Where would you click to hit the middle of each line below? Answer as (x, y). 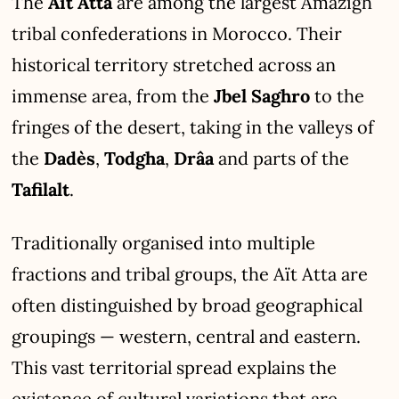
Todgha (135, 158)
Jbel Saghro (262, 95)
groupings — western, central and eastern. (187, 336)
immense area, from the (113, 95)
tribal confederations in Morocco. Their (177, 33)
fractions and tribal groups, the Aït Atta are (190, 273)
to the (338, 95)
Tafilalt (41, 189)
